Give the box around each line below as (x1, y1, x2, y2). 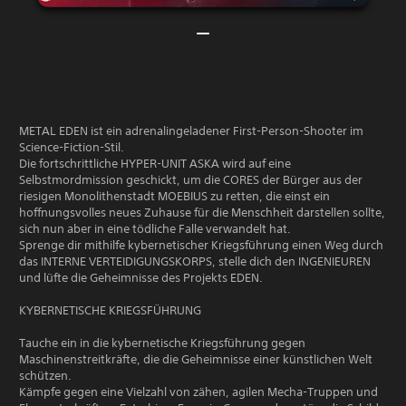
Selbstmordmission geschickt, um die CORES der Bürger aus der (19, 171, 362, 188)
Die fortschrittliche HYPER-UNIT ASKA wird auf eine (19, 155, 291, 171)
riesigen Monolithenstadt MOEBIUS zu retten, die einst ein (19, 188, 330, 204)
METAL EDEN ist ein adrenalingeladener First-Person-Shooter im (19, 122, 363, 139)
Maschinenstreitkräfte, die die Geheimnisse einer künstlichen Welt (19, 351, 372, 367)
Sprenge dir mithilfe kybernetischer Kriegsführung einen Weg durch (19, 237, 383, 253)
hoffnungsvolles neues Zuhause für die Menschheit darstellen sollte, (19, 204, 385, 220)
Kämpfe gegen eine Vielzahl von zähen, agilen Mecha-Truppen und (19, 383, 378, 400)
